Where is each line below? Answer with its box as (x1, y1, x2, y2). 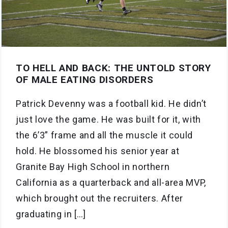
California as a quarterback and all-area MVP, (16, 177, 206, 188)
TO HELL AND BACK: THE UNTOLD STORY (16, 62, 211, 74)
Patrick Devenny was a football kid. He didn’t (16, 98, 207, 109)
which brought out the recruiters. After (16, 192, 183, 204)
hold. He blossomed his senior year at (16, 145, 180, 156)
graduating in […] (16, 208, 86, 219)
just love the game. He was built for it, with (16, 113, 201, 125)
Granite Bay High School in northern (16, 161, 170, 172)
